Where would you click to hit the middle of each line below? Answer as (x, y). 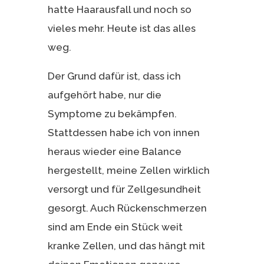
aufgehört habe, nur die (104, 95)
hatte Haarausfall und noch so (119, 9)
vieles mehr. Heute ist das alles (121, 28)
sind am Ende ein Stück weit (115, 227)
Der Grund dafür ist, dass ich (114, 76)
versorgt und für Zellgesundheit (124, 189)
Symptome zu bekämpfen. (112, 113)
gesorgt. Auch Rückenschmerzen (127, 208)
